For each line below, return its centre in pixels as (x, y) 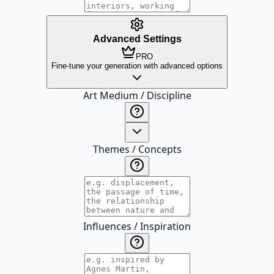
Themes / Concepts (137, 149)
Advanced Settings (137, 39)
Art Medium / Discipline (137, 95)
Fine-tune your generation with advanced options (137, 66)
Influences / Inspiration (137, 226)
